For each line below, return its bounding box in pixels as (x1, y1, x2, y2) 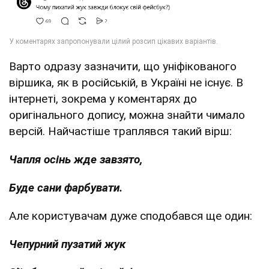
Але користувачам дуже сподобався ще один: (9, 209, 252, 223)
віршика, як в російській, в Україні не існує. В (9, 76, 243, 90)
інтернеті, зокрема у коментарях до (9, 92, 197, 106)
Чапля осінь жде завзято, (9, 153, 143, 167)
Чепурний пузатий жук (9, 237, 125, 252)
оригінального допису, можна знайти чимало (9, 108, 245, 122)
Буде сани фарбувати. (9, 181, 122, 195)
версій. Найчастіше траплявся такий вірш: (9, 124, 232, 139)
